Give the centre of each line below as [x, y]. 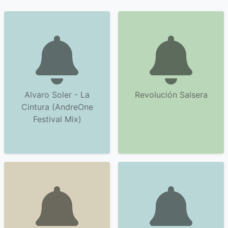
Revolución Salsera [171, 95]
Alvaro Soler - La [57, 95]
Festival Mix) [57, 119]
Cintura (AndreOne [57, 107]
